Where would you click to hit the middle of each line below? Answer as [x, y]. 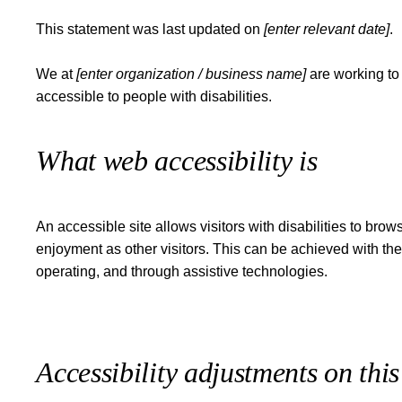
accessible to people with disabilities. [154, 97]
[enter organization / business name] [192, 74]
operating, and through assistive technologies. [182, 272]
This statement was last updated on [150, 30]
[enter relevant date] [327, 30]
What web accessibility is [177, 162]
